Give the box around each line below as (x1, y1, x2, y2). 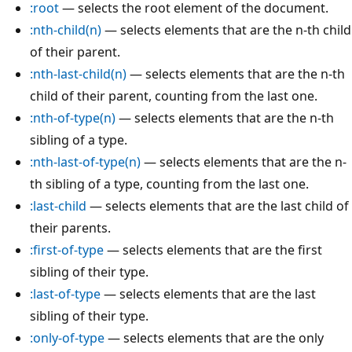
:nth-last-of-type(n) (30, 153, 141, 171)
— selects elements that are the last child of (86, 197, 349, 215)
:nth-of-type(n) (30, 109, 115, 127)
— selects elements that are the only (104, 329, 324, 347)
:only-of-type (30, 329, 104, 347)
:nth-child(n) (30, 21, 101, 39)
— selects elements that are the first (104, 241, 322, 259)
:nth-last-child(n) (30, 65, 126, 83)
